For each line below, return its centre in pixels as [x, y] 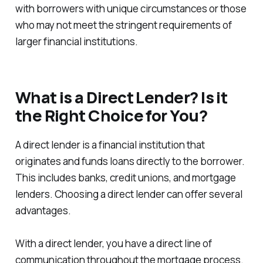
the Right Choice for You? [111, 116]
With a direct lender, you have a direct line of [113, 243]
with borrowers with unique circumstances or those [131, 8]
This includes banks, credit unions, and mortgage [125, 177]
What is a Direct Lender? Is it [121, 97]
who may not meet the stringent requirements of [123, 25]
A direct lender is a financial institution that [110, 144]
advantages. [43, 210]
